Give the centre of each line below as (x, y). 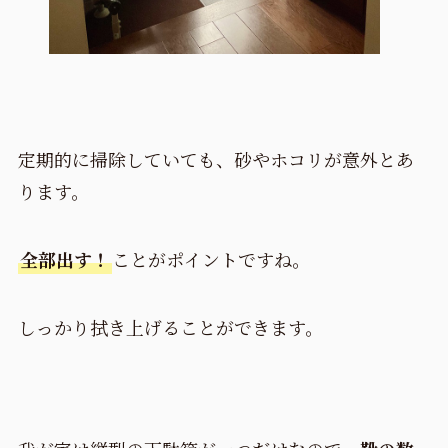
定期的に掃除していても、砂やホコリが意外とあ (215, 159)
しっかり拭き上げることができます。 (170, 326)
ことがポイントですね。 (210, 259)
